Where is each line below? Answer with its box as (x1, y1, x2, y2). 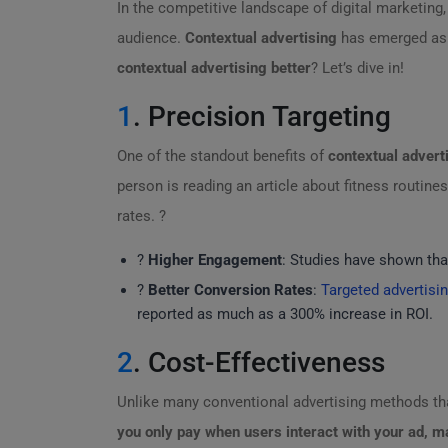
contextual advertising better (117, 59, 311, 77)
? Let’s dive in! (311, 59, 404, 77)
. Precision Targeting (133, 100, 391, 133)
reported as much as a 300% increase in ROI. (137, 305, 433, 323)
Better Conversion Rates (148, 281, 313, 299)
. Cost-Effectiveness (133, 346, 385, 379)
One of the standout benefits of (117, 147, 328, 165)
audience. (117, 29, 185, 47)
